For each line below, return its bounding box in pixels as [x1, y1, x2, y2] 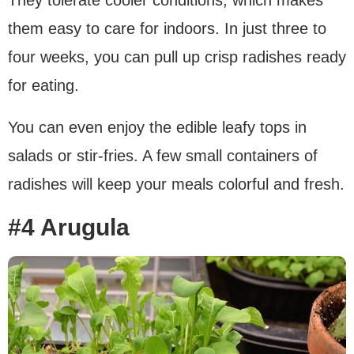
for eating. [8, 76, 79, 94]
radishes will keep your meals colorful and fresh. [8, 175, 345, 193]
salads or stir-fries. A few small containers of [8, 146, 318, 164]
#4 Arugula [8, 213, 130, 240]
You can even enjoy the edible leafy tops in [8, 118, 307, 136]
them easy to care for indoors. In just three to [8, 19, 326, 37]
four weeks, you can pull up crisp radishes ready [8, 47, 346, 66]
